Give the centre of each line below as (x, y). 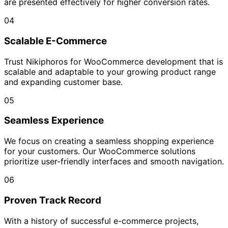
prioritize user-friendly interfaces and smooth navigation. (114, 162)
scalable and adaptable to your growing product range (110, 72)
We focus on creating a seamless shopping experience (109, 141)
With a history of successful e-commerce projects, (101, 221)
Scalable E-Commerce (55, 41)
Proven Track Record (53, 200)
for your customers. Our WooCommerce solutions (100, 151)
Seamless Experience (54, 121)
